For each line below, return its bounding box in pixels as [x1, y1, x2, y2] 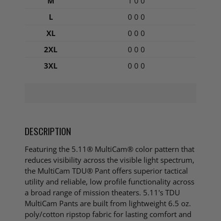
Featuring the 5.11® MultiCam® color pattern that [25, 144, 195, 154]
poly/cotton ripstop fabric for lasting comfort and [25, 209, 192, 220]
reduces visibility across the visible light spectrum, [25, 155, 195, 165]
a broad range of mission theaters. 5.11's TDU [25, 187, 181, 198]
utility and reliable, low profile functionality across [25, 177, 195, 187]
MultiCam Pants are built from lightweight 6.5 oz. [25, 198, 191, 209]
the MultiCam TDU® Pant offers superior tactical [25, 166, 188, 176]
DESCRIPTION [25, 124, 72, 138]
